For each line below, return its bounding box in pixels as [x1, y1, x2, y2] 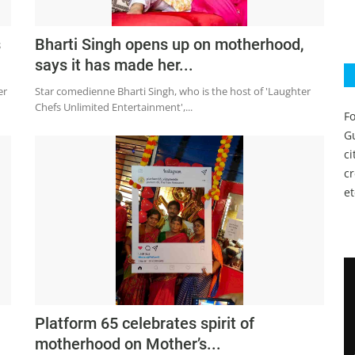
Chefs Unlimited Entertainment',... [35, 100, 193, 115]
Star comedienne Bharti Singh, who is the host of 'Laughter [35, 84, 311, 99]
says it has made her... [35, 55, 193, 75]
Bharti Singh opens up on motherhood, [35, 35, 303, 55]
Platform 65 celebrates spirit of [35, 314, 254, 334]
